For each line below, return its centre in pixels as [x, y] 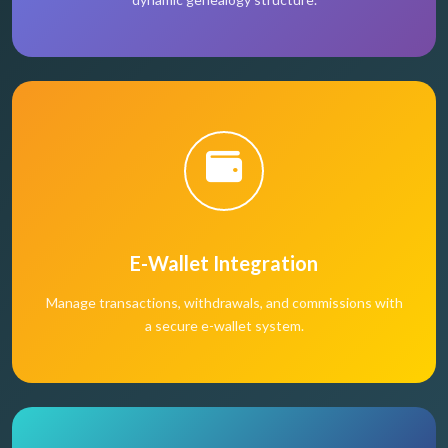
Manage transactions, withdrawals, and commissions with [224, 303]
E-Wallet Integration [224, 263]
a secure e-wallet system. [224, 326]
